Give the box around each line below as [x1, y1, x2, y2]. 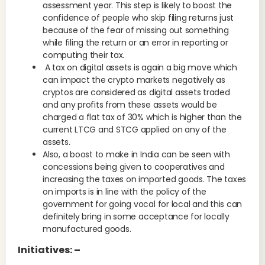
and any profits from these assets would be [43, 99, 217, 111]
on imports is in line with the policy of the [43, 186, 206, 198]
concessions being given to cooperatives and [43, 161, 225, 173]
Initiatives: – [18, 243, 80, 257]
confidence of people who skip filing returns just [43, 12, 234, 24]
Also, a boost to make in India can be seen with [43, 148, 230, 160]
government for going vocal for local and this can [43, 198, 243, 210]
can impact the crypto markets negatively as [43, 74, 225, 86]
